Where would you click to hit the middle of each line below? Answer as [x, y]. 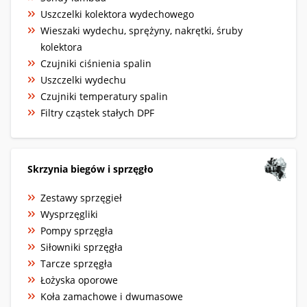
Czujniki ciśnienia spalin [96, 63]
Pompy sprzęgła [77, 230]
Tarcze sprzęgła [76, 263]
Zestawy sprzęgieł [81, 197]
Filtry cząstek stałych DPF [97, 112]
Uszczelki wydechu [83, 79]
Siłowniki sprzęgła [82, 247]
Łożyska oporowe [79, 280]
